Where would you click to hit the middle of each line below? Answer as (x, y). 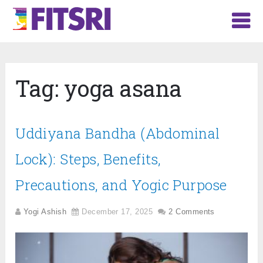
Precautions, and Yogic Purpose (121, 185)
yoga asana (123, 88)
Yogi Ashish (45, 212)
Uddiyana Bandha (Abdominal (118, 134)
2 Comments (192, 212)
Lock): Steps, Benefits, (88, 159)
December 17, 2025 (117, 212)
